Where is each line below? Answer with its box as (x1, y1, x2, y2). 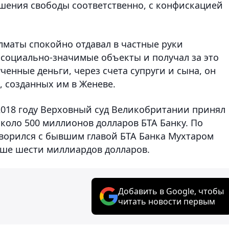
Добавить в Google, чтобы (118, 185, 224, 197)
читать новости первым (118, 195, 215, 207)
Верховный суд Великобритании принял (40, 103, 225, 116)
